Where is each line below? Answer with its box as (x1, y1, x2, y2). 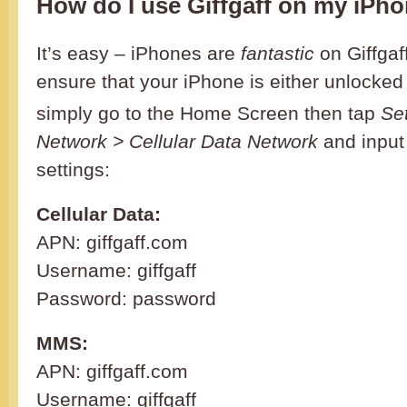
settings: (36, 159, 110, 181)
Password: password (36, 288, 216, 310)
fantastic (241, 43, 314, 64)
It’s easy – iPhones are (36, 43, 241, 64)
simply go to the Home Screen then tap (36, 103, 381, 124)
